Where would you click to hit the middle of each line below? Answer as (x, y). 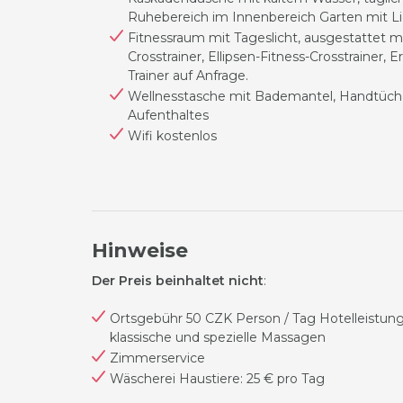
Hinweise (140, 251)
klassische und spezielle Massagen (218, 337)
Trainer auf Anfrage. (188, 76)
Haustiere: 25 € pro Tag (252, 379)
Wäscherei (143, 379)
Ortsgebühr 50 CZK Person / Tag (213, 318)
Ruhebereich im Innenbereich (222, 17)
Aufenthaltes (168, 115)
